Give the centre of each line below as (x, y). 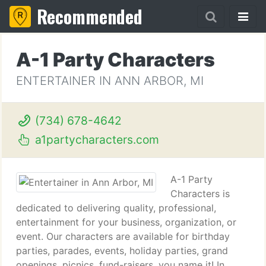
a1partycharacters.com (95, 140)
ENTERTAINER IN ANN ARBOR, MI (110, 81)
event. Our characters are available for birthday (123, 236)
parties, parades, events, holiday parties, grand (122, 251)
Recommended (90, 16)
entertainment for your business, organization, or (126, 222)
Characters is (200, 194)
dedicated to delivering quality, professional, (116, 208)
